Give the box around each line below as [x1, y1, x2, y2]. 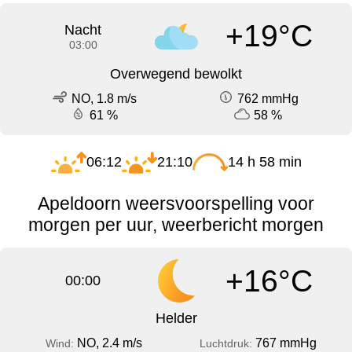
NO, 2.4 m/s [77, 336, 142, 350]
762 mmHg [237, 91, 299, 105]
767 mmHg [255, 336, 317, 350]
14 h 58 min [227, 153, 302, 170]
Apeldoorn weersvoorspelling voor [38, 192, 314, 214]
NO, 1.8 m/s [71, 91, 137, 105]
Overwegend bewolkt [110, 65, 242, 82]
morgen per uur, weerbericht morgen [28, 214, 324, 235]
